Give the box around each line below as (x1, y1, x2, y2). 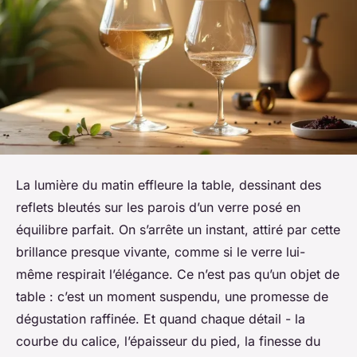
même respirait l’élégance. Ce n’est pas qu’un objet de (16, 266, 339, 283)
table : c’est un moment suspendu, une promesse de (16, 288, 328, 305)
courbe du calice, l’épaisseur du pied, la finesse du (16, 333, 320, 350)
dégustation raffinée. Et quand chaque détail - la (16, 311, 305, 328)
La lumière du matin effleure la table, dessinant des (16, 177, 321, 194)
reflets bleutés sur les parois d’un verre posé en (16, 199, 300, 216)
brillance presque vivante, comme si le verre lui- (16, 244, 305, 261)
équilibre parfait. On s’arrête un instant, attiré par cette (16, 222, 340, 238)
